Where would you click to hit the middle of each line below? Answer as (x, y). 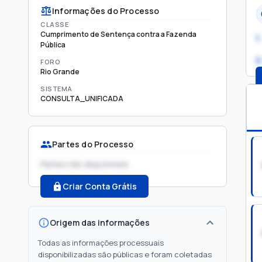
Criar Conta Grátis (100, 186)
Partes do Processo (93, 144)
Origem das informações (100, 223)
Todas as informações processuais (101, 243)
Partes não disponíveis (85, 164)
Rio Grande (60, 72)
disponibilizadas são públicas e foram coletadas (125, 254)
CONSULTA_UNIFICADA (82, 99)
